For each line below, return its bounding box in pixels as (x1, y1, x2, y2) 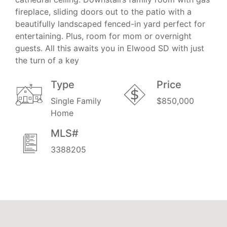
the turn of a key (15, 55, 79, 65)
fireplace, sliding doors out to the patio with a (15, 6, 192, 17)
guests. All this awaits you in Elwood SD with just (15, 43, 204, 53)
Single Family (51, 95, 101, 106)
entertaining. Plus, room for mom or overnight (15, 30, 192, 41)
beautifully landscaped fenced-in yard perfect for (15, 18, 205, 29)
